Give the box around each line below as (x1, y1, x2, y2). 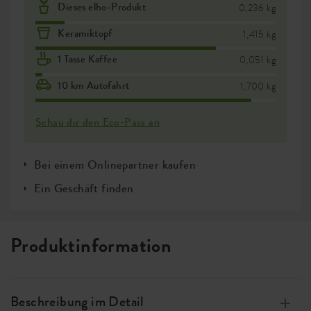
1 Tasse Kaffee (58, 51, 118, 67)
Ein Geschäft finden (34, 180, 134, 197)
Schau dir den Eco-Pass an (35, 114, 160, 131)
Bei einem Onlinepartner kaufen (34, 155, 196, 173)
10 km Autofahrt (58, 77, 130, 93)
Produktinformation (10, 232, 172, 260)
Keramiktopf (58, 25, 112, 41)
